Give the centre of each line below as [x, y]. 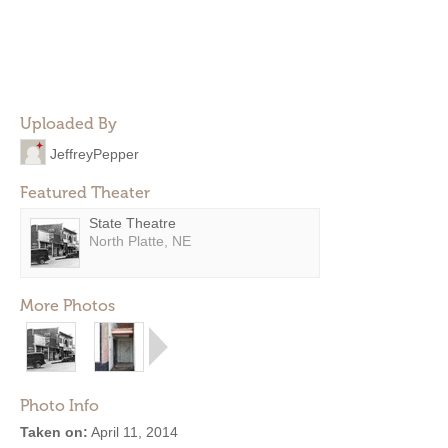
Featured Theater [85, 192]
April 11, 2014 [133, 432]
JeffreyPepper [94, 153]
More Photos [67, 305]
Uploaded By [68, 123]
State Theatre [132, 223]
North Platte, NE [140, 241]
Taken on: [54, 432]
